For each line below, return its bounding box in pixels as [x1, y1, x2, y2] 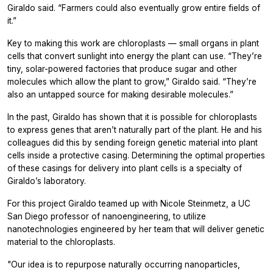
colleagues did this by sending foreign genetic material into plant [7, 138, 258, 148]
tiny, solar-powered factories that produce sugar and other [7, 64, 237, 74]
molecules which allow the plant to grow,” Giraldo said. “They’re [7, 77, 257, 87]
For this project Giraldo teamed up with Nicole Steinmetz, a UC [7, 199, 250, 209]
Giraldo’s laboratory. [7, 176, 86, 186]
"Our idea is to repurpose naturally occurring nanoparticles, [7, 260, 240, 270]
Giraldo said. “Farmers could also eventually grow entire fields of [7, 3, 260, 13]
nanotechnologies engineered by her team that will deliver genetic [7, 224, 264, 235]
